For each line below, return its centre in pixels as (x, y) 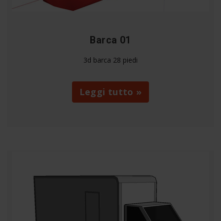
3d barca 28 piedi (110, 60)
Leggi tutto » (110, 92)
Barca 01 (110, 40)
